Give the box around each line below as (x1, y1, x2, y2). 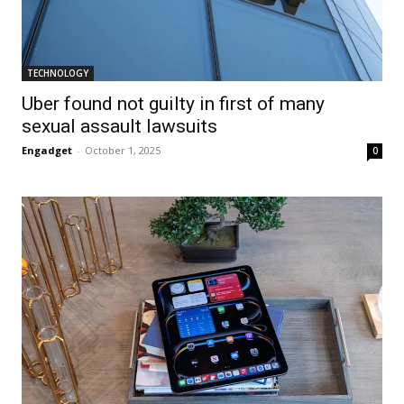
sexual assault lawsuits (22, 115, 217, 137)
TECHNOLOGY (27, 66, 88, 79)
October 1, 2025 (85, 142, 161, 157)
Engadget (22, 142, 72, 157)
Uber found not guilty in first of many (22, 92, 325, 115)
